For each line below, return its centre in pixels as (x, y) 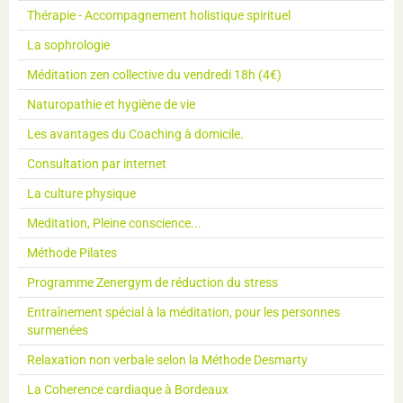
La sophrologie (68, 45)
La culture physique (81, 194)
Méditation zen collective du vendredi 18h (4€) (154, 75)
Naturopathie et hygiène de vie (111, 105)
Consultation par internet (97, 164)
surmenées (58, 331)
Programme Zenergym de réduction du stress (152, 283)
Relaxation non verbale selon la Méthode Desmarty (167, 360)
